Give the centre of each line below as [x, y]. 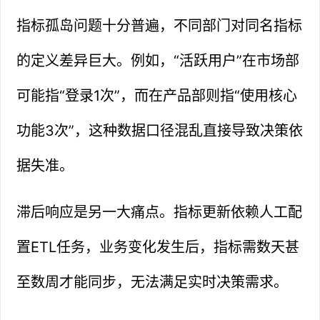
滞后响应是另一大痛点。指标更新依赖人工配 [160, 212]
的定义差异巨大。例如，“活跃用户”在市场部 [158, 60]
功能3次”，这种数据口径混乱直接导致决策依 [160, 130]
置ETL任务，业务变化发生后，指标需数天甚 [158, 247]
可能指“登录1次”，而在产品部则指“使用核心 [157, 95]
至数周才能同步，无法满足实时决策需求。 [152, 282]
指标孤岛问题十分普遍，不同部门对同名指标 [160, 25]
